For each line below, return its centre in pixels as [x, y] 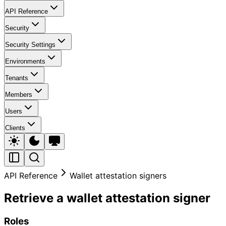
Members [19, 94]
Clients [15, 128]
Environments [25, 61]
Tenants [17, 78]
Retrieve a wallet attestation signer [107, 198]
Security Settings [30, 44]
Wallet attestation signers [118, 175]
